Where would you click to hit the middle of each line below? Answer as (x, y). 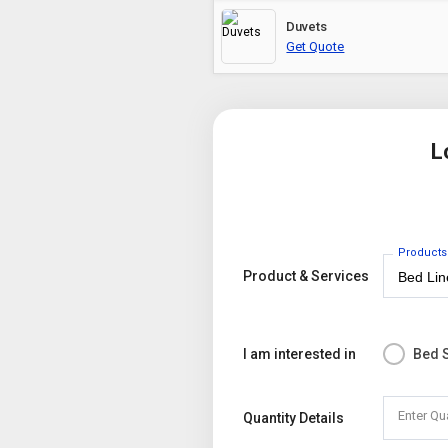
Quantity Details (294, 418)
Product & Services (306, 276)
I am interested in (300, 354)
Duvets (307, 26)
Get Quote (315, 46)
